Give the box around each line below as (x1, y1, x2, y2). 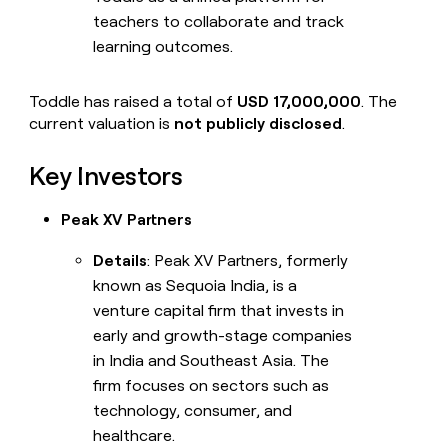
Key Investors (29, 161, 183, 192)
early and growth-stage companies (93, 326, 353, 346)
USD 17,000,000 (237, 92, 362, 112)
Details (93, 251, 148, 271)
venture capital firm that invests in (93, 301, 345, 321)
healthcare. (93, 426, 176, 446)
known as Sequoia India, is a (93, 276, 298, 296)
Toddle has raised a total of (29, 92, 238, 112)
